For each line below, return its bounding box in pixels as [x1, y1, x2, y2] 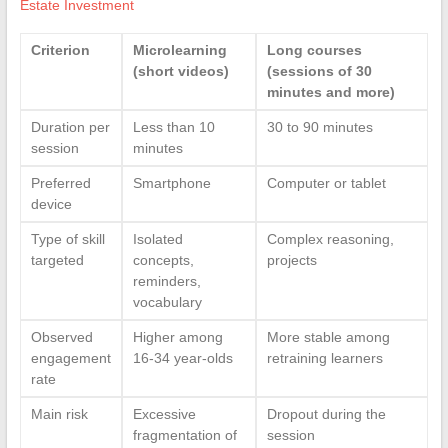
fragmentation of [132, 426, 237, 443]
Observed [30, 328, 93, 345]
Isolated [132, 230, 183, 247]
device [30, 195, 72, 212]
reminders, [132, 272, 201, 289]
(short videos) [132, 62, 229, 79]
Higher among [132, 328, 223, 345]
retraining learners [266, 349, 383, 366]
